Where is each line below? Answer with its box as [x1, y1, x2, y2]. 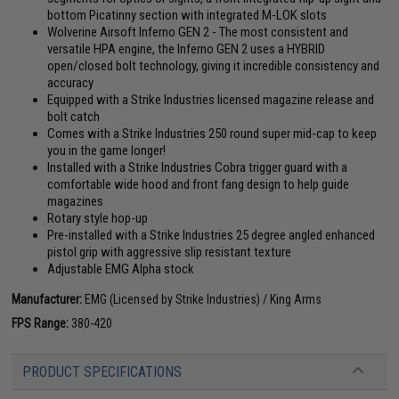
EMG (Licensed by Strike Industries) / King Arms [82, 291, 322, 306]
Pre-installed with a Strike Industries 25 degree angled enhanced [47, 226, 376, 243]
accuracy [47, 74, 94, 91]
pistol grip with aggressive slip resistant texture [47, 243, 292, 260]
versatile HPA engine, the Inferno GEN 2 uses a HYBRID [47, 40, 326, 57]
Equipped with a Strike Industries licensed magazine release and [47, 91, 375, 108]
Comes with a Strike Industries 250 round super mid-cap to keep [47, 125, 378, 142]
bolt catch [47, 108, 101, 125]
